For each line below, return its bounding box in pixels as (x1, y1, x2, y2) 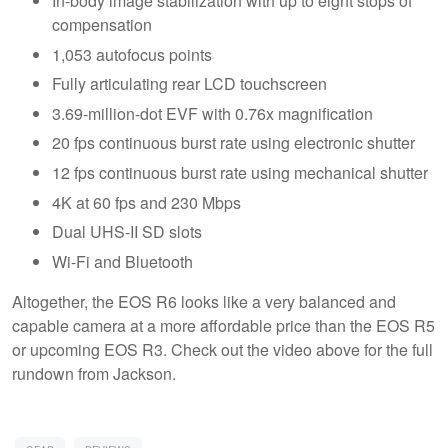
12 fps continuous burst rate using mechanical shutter (52, 161, 428, 185)
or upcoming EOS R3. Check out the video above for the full (12, 337, 433, 361)
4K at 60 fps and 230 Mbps (52, 190, 241, 214)
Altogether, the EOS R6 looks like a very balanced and (12, 289, 396, 313)
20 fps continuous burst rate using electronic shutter (52, 131, 415, 155)
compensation (52, 13, 152, 37)
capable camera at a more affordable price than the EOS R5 (12, 313, 435, 337)
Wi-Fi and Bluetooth (52, 249, 193, 273)
